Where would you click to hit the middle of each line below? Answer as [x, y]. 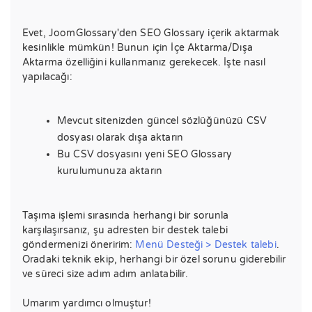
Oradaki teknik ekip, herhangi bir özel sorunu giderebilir [154, 259]
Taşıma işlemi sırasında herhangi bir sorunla [126, 216]
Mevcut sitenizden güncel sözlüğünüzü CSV [162, 121]
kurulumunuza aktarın [110, 171]
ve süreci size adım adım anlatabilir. [106, 274]
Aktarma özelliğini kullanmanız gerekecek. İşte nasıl [144, 62]
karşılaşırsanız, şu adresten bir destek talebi [125, 230]
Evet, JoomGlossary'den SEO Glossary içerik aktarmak [151, 33]
